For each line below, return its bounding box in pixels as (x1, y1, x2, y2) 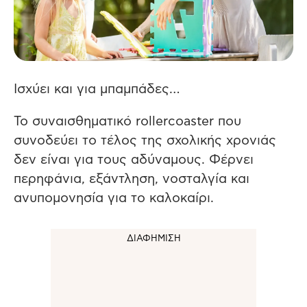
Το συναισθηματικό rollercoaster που (14, 115, 241, 128)
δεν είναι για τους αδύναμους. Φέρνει (14, 153, 254, 167)
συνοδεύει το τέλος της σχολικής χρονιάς (14, 134, 276, 147)
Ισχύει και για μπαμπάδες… (14, 83, 182, 96)
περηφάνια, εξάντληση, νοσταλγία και (14, 173, 249, 186)
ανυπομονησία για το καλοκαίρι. (14, 192, 214, 205)
